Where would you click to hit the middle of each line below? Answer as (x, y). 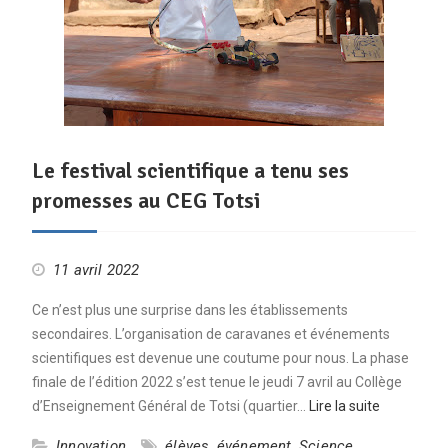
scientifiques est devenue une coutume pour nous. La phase (220, 358)
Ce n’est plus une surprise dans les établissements (189, 310)
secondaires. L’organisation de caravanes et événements (210, 334)
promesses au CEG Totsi (145, 200)
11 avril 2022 (96, 270)
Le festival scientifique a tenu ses (190, 170)
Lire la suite (344, 406)
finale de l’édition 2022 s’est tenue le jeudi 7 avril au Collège (216, 382)
